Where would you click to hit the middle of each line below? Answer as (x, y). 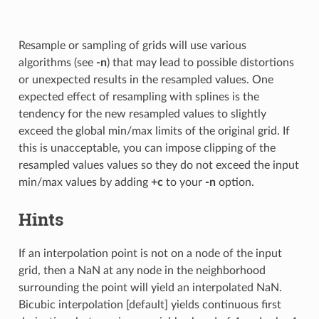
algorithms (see (57, 63)
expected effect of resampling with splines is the (138, 97)
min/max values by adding (84, 183)
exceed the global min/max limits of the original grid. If (154, 131)
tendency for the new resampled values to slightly (142, 114)
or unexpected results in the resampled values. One (146, 80)
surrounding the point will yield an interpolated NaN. (150, 288)
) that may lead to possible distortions (200, 63)
